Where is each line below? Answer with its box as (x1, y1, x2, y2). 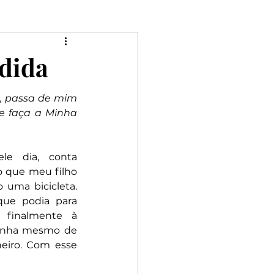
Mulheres (10, 38, 49, 50)
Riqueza (3, 87, 37, 98)
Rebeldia (61, 87, 98, 98)
